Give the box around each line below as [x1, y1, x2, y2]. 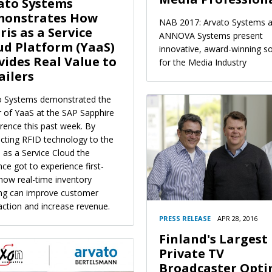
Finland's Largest [159, 230, 268, 247]
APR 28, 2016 [217, 213, 257, 223]
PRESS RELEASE [159, 213, 211, 223]
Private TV [159, 245, 224, 262]
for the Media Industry [159, 56, 246, 68]
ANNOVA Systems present [159, 29, 263, 41]
